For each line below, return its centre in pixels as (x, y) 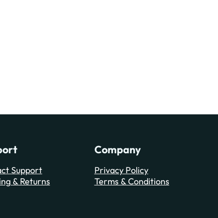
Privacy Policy (121, 170)
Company (118, 149)
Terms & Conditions (132, 181)
